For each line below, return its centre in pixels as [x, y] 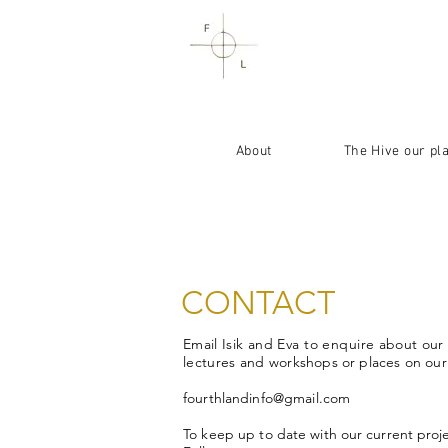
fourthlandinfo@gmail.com [267, 398]
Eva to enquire [326, 344]
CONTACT [262, 303]
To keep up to [230, 434]
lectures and [226, 362]
